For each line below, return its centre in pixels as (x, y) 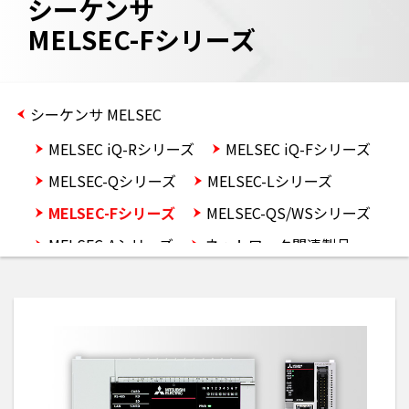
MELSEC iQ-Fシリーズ (298, 148)
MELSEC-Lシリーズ (270, 180)
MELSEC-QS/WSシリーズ (288, 212)
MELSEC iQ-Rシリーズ (121, 148)
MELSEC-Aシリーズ (111, 244)
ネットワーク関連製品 (278, 244)
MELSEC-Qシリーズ (112, 180)
